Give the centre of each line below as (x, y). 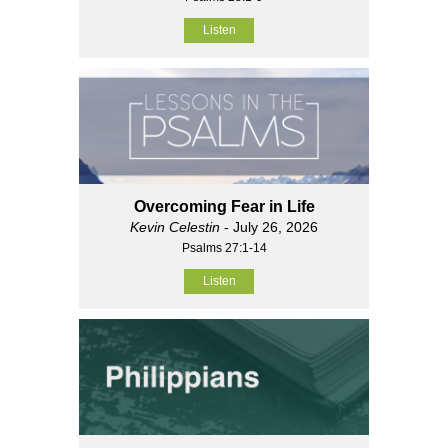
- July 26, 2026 (269, 226)
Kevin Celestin (175, 226)
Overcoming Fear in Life (224, 206)
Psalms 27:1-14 (224, 247)
